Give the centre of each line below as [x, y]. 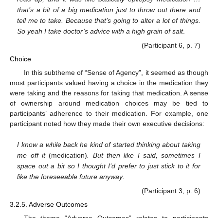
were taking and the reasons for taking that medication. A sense [109, 93]
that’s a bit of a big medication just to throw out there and [109, 10]
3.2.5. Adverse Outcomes [49, 205]
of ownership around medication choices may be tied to [109, 103]
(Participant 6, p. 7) [171, 45]
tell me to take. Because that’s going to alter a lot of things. [109, 21]
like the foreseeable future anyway [70, 177]
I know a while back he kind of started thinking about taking [109, 145]
